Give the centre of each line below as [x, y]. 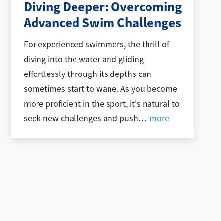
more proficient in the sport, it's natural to [102, 104]
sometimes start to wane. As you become [101, 89]
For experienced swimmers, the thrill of [97, 45]
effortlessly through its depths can [88, 74]
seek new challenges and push [81, 119]
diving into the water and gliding [84, 59]
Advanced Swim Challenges [103, 22]
